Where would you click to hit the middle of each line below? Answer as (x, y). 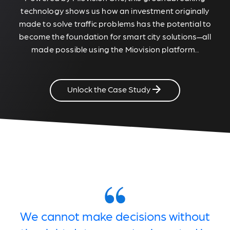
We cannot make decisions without (115, 216)
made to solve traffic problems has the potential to (115, 23)
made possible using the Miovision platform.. (115, 49)
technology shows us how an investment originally (115, 10)
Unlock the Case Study (109, 89)
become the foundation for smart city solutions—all (115, 36)
